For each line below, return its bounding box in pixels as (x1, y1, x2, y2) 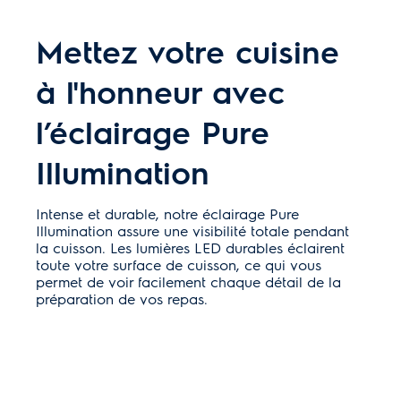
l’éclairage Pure (36, 110, 269, 151)
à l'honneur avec (36, 70, 285, 111)
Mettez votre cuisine (36, 30, 339, 71)
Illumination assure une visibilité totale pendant (36, 220, 349, 240)
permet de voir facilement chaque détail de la (36, 271, 341, 291)
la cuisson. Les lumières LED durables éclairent (36, 237, 345, 257)
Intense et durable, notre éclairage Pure (36, 203, 299, 223)
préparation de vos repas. (36, 288, 208, 308)
